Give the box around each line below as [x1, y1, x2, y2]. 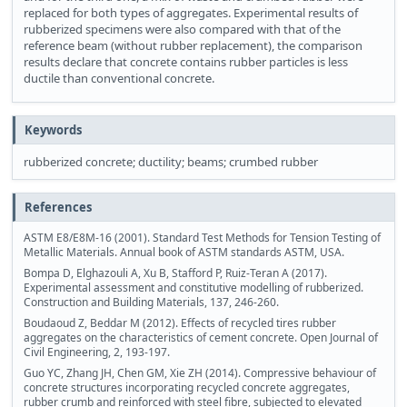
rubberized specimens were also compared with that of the [24, 21, 341, 38]
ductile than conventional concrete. [24, 70, 214, 87]
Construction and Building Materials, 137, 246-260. [24, 294, 279, 311]
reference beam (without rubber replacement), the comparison [24, 37, 362, 55]
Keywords [25, 122, 82, 139]
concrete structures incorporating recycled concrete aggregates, [24, 380, 350, 396]
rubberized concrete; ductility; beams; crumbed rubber [24, 154, 318, 171]
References [25, 199, 92, 216]
